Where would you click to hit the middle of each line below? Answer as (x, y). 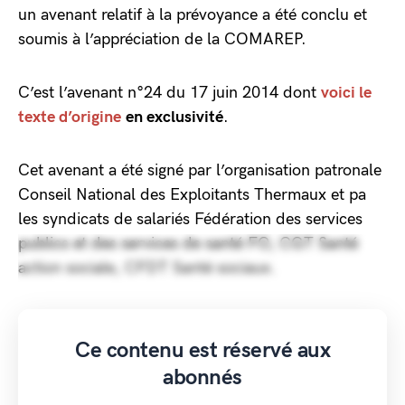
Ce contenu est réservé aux (202, 350)
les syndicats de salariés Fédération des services (190, 219)
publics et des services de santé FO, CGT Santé (188, 244)
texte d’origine (70, 117)
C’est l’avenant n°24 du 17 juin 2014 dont (170, 93)
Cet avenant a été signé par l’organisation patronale (200, 170)
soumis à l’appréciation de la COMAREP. (165, 39)
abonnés (202, 377)
